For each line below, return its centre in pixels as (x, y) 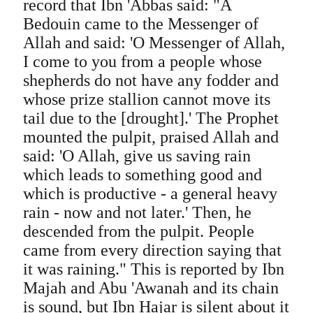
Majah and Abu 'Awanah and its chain (151, 288)
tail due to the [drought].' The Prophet (151, 118)
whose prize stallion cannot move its (146, 99)
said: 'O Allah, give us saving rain (137, 156)
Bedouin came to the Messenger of (140, 24)
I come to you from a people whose (142, 61)
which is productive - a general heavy (150, 194)
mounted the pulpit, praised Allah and (151, 137)
